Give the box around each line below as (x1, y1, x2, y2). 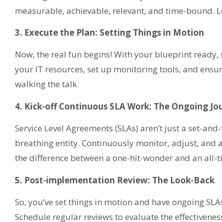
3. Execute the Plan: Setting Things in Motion (15, 26, 204, 38)
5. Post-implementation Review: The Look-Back (15, 174, 215, 186)
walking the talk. (15, 78, 79, 90)
